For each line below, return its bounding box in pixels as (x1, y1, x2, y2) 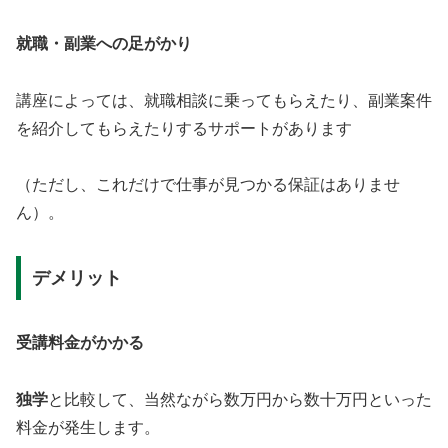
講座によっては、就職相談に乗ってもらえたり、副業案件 (16, 91, 432, 109)
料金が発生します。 (16, 418, 160, 436)
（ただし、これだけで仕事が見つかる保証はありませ (16, 176, 400, 194)
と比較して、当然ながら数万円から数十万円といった (48, 390, 432, 408)
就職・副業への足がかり (16, 34, 192, 52)
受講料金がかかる (16, 333, 144, 351)
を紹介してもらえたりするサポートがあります (16, 119, 352, 137)
